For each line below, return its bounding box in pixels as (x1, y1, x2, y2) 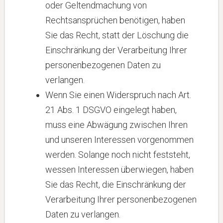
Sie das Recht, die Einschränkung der (45, 179, 186, 190)
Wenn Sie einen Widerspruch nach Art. (45, 90, 191, 100)
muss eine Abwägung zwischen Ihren (45, 119, 188, 130)
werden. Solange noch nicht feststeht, (45, 149, 190, 160)
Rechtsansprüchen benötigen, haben (45, 15, 185, 25)
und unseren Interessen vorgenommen (45, 134, 194, 145)
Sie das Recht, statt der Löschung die (45, 30, 189, 40)
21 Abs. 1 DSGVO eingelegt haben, (45, 105, 177, 115)
